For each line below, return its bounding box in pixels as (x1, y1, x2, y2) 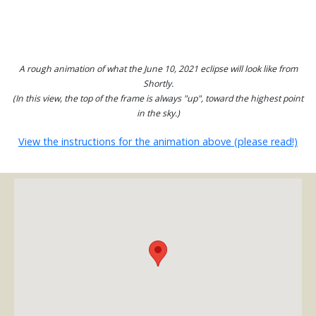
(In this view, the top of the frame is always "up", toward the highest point (13, 92, 303, 104)
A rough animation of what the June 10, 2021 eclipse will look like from (18, 63, 298, 75)
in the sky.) (136, 107, 180, 119)
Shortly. (142, 78, 174, 90)
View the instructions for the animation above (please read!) (18, 135, 298, 148)
